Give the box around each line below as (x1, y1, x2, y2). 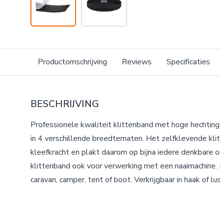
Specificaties (166, 56, 210, 67)
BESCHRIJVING (30, 98, 99, 110)
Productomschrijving (38, 56, 107, 67)
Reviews (122, 56, 152, 67)
